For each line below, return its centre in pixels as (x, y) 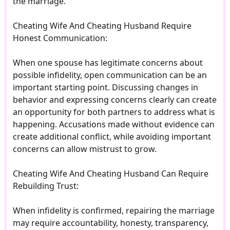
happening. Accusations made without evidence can (113, 124)
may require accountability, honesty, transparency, (110, 223)
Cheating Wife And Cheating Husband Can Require (110, 174)
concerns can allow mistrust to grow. (84, 149)
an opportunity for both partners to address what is (114, 112)
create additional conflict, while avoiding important (112, 137)
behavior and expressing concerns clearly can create (114, 100)
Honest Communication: (60, 38)
